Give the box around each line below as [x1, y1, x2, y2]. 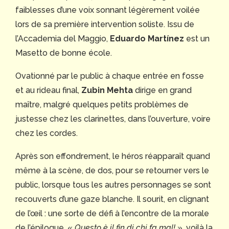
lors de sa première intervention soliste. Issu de [15, 19, 194, 29]
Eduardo [110, 33, 148, 43]
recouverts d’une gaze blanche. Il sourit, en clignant [15, 194, 209, 204]
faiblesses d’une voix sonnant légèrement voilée [15, 5, 200, 15]
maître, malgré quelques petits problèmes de [15, 99, 189, 109]
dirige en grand [133, 85, 192, 95]
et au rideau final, [15, 85, 81, 95]
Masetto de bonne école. [15, 48, 112, 58]
